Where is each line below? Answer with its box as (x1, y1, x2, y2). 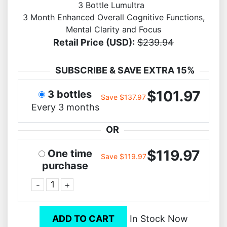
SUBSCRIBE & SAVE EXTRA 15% (55, 64, 195, 75)
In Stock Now (127, 213, 188, 224)
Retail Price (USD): (53, 36, 135, 48)
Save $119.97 (100, 152, 146, 161)
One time (47, 147, 92, 160)
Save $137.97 (101, 92, 146, 101)
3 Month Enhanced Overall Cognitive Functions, (22, 12, 205, 22)
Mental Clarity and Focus (66, 24, 161, 34)
